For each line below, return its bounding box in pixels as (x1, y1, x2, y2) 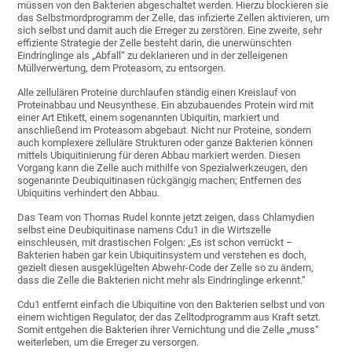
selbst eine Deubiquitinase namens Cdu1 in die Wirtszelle (17, 224, 272, 236)
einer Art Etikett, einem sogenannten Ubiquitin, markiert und (17, 112, 280, 124)
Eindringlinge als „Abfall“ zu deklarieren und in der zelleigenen (17, 49, 288, 62)
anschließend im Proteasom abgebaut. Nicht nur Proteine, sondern (17, 124, 312, 137)
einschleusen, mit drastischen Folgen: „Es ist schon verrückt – (17, 236, 294, 249)
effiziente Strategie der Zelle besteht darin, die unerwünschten (17, 37, 292, 49)
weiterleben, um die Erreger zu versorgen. (17, 336, 200, 349)
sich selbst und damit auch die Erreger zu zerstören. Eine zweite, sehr (17, 24, 323, 37)
